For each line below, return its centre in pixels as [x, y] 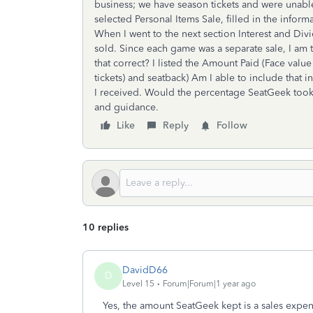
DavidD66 [145, 270]
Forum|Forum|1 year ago [209, 283]
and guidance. [126, 107]
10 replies [105, 227]
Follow [232, 125]
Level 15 [138, 283]
